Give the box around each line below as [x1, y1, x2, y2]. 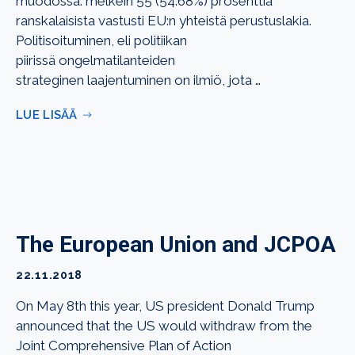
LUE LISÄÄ [16, 108, 78, 122]
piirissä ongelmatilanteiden [16, 52, 175, 68]
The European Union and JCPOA [16, 231, 336, 258]
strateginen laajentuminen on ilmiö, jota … [16, 72, 261, 88]
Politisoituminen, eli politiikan [16, 32, 187, 48]
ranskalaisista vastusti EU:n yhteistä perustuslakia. [16, 13, 311, 29]
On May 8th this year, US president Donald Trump [16, 298, 315, 314]
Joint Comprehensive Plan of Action [16, 338, 231, 353]
